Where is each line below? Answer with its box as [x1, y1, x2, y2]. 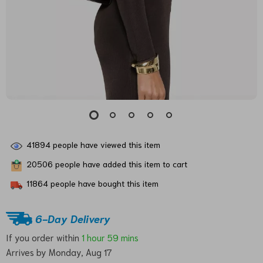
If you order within [6, 231, 82, 243]
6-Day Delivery [35, 211, 110, 225]
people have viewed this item [50, 139, 160, 150]
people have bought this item [48, 177, 159, 188]
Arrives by [6, 246, 49, 258]
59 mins [107, 231, 139, 243]
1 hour [82, 231, 105, 243]
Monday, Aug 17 [49, 246, 112, 258]
